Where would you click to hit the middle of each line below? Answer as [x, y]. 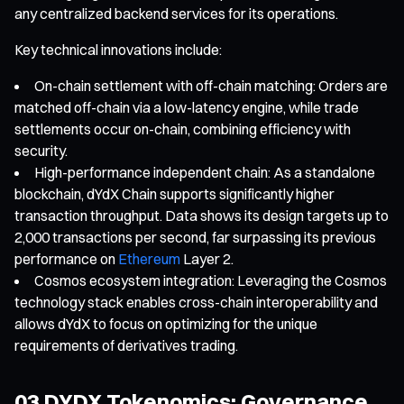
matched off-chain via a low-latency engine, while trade [187, 107]
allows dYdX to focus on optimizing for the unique [166, 323]
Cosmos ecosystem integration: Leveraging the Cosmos [211, 280]
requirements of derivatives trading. [126, 345]
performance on [66, 258]
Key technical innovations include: [118, 49]
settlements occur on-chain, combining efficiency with [183, 129]
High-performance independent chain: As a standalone [205, 172]
